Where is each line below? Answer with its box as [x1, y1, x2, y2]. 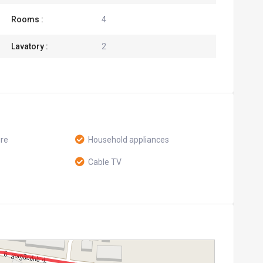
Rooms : [11, 15, 43, 24]
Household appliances [88, 135, 170, 144]
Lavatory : [11, 42, 48, 51]
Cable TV [88, 157, 122, 167]
